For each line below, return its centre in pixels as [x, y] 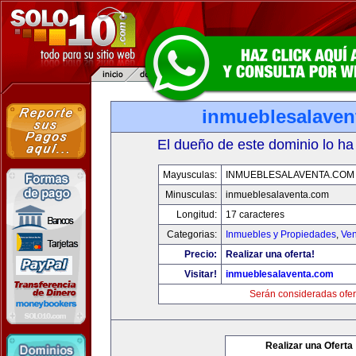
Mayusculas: [190, 175]
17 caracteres [255, 215]
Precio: [201, 254]
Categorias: [192, 234]
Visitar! [201, 274]
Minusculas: [191, 195]
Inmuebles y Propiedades [281, 234]
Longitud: [197, 215]
